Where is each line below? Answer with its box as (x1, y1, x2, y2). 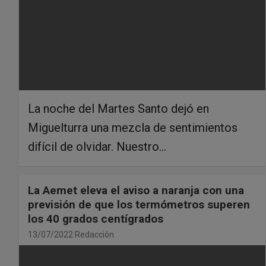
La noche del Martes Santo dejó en (28, 101, 209, 116)
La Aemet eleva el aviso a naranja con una (28, 183, 244, 197)
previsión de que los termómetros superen (28, 197, 250, 211)
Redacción (75, 229, 114, 239)
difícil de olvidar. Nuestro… (28, 139, 166, 154)
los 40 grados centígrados (28, 211, 163, 226)
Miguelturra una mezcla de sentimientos (28, 120, 237, 135)
